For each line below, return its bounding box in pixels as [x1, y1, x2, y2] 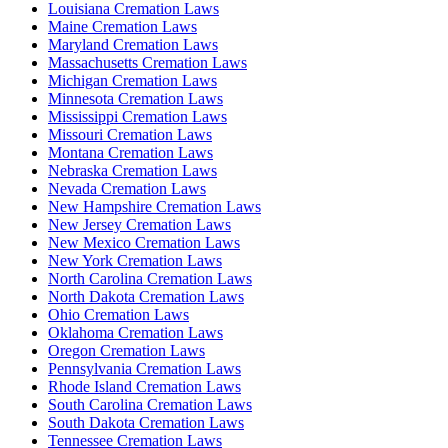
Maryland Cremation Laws [48, 35, 218, 53]
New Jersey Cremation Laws [48, 215, 231, 233]
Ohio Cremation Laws [48, 305, 189, 323]
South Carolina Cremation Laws [48, 395, 252, 413]
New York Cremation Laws [48, 251, 222, 269]
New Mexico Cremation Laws [48, 233, 240, 251]
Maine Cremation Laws [48, 17, 197, 35]
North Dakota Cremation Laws [48, 287, 244, 305]
